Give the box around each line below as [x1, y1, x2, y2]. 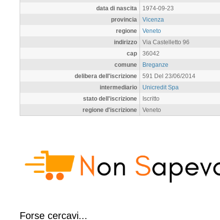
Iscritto [142, 95, 160, 102]
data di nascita [96, 4, 137, 11]
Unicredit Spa [142, 83, 179, 90]
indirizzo [114, 38, 137, 45]
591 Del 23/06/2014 [142, 72, 195, 79]
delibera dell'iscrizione [75, 72, 137, 79]
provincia [111, 16, 137, 23]
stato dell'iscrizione [83, 95, 137, 102]
